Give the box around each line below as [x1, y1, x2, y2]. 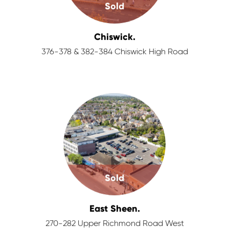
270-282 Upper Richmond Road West [45, 220, 184, 228]
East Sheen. [89, 203, 140, 214]
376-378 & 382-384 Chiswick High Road [41, 48, 188, 56]
